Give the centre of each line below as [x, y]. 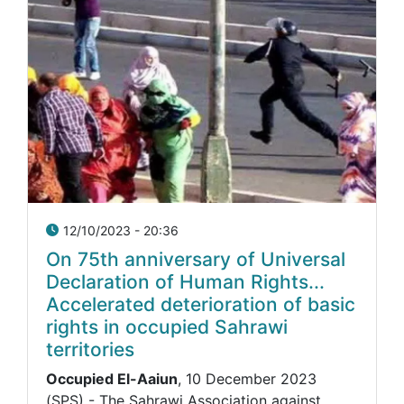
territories [90, 349]
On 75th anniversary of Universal [196, 259]
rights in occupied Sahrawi [167, 326]
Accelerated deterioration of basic [201, 304]
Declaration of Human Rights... [185, 281]
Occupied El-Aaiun [112, 379]
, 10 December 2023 [247, 379]
